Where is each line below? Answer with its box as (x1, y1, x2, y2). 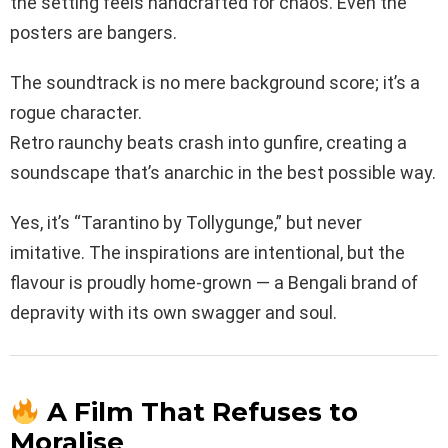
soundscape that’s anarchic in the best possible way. (10, 162, 436, 184)
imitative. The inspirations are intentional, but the (10, 242, 405, 264)
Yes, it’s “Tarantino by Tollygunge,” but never (10, 212, 362, 234)
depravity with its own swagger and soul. (10, 302, 337, 324)
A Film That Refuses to (46, 396, 358, 429)
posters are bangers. (10, 22, 177, 44)
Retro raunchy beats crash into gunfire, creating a (10, 132, 407, 154)
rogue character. (10, 102, 142, 124)
